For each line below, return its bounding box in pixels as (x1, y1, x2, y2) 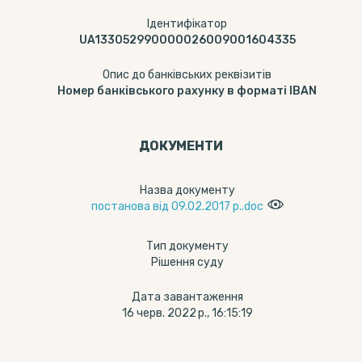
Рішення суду (150, 255, 224, 269)
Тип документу (145, 239, 229, 253)
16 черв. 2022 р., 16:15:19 (121, 306, 253, 320)
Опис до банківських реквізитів (103, 68, 271, 82)
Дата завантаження (131, 290, 243, 304)
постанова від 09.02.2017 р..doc (90, 200, 263, 213)
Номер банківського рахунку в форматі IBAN (57, 84, 317, 98)
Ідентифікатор (147, 17, 227, 31)
